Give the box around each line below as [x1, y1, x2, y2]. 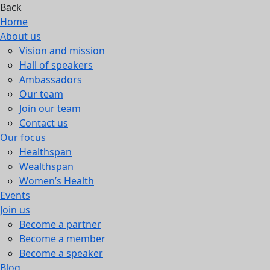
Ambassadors [19, 73, 82, 86]
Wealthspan [19, 160, 74, 173]
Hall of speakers [19, 58, 93, 72]
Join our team [19, 102, 81, 115]
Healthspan [19, 145, 72, 159]
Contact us [19, 116, 68, 130]
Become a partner [19, 218, 101, 231]
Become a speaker [19, 246, 103, 260]
